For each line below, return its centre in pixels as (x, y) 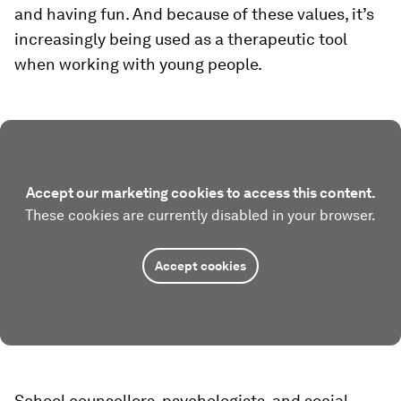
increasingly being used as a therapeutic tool (181, 39)
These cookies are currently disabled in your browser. (200, 215)
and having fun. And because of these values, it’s (194, 14)
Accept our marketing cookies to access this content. (200, 193)
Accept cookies (200, 266)
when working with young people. (138, 64)
